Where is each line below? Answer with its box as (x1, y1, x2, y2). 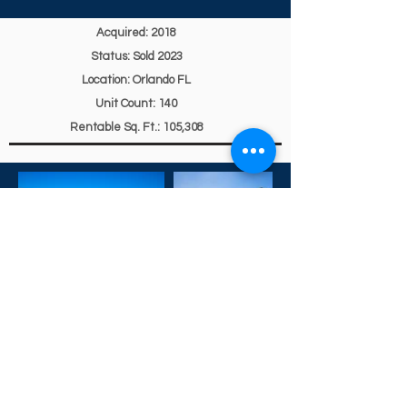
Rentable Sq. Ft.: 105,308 (69, 121, 203, 134)
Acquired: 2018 (96, 26, 176, 39)
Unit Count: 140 (95, 97, 177, 110)
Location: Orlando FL (82, 74, 191, 86)
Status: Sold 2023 (90, 50, 183, 63)
